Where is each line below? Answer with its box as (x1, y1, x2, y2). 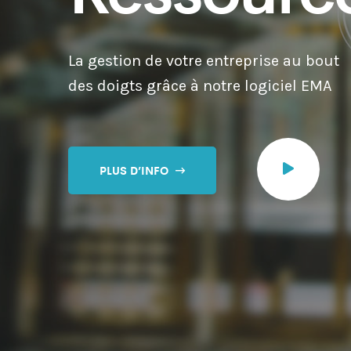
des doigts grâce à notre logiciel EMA (68, 77, 331, 95)
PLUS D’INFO (100, 161, 172, 178)
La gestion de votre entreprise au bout (68, 52, 339, 70)
